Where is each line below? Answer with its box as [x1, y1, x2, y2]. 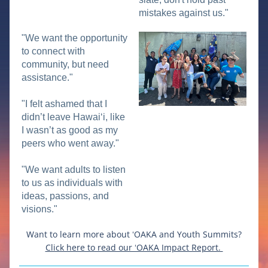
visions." [22, 204, 57, 214]
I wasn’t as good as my [22, 125, 118, 135]
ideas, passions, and [22, 191, 109, 201]
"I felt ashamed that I [22, 99, 107, 109]
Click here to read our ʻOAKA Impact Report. [45, 242, 223, 253]
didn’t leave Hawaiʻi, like [22, 112, 125, 122]
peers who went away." [22, 138, 119, 148]
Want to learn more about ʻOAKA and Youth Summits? [26, 229, 242, 240]
